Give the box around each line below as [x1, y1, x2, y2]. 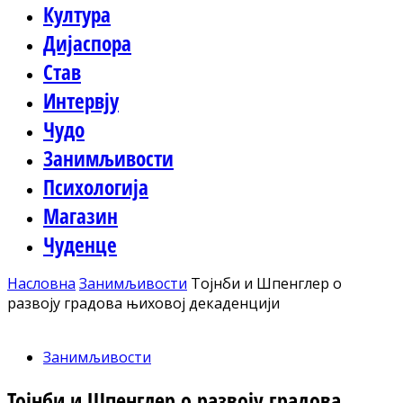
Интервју [43, 86, 119, 115]
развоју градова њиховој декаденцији [7, 293, 280, 313]
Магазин [43, 201, 118, 230]
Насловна [7, 273, 76, 293]
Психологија [43, 173, 148, 201]
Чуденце [43, 230, 117, 259]
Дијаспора [43, 29, 131, 58]
